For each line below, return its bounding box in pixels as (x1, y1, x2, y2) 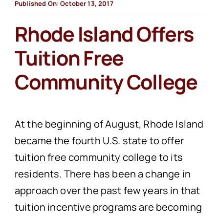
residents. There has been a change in (14, 167, 191, 180)
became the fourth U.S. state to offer (14, 133, 184, 147)
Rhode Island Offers (14, 20, 194, 47)
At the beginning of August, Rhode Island (14, 117, 204, 131)
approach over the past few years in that (14, 183, 200, 197)
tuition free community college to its (14, 150, 183, 164)
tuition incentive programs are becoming (14, 200, 202, 214)
